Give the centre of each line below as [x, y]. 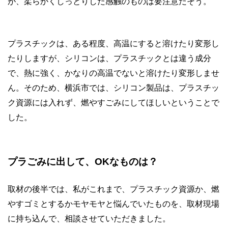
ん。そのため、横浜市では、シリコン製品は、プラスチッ [113, 88]
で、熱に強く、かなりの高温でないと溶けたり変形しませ [113, 73]
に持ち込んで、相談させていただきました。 [89, 218]
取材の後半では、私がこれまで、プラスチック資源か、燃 [113, 189]
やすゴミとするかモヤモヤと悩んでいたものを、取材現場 [113, 204]
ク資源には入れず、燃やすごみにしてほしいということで [113, 102]
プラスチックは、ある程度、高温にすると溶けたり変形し [113, 43]
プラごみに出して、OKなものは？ [83, 161]
